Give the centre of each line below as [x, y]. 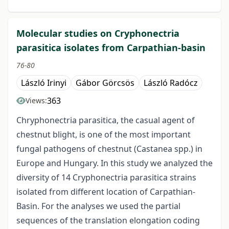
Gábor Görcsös [105, 83]
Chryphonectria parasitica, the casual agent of [106, 120]
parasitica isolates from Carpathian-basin [111, 48]
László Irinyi [44, 83]
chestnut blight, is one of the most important [104, 135]
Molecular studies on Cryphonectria [98, 33]
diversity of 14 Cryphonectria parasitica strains [106, 178]
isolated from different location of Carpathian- [106, 192]
